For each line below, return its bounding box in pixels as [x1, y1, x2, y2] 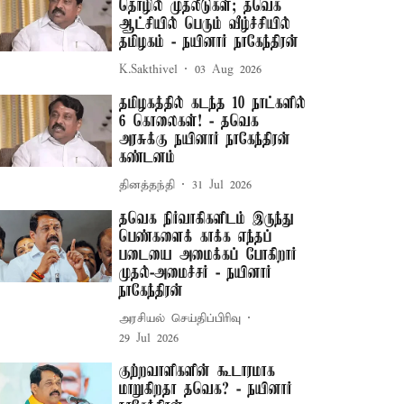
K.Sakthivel [119, 61, 179, 78]
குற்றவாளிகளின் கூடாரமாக [119, 363, 276, 381]
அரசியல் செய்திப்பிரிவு [119, 310, 242, 326]
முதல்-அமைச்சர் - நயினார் [119, 264, 272, 282]
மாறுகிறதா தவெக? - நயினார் [119, 381, 293, 399]
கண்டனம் [119, 149, 176, 167]
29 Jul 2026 [119, 331, 179, 346]
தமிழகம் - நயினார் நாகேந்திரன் [119, 33, 299, 51]
